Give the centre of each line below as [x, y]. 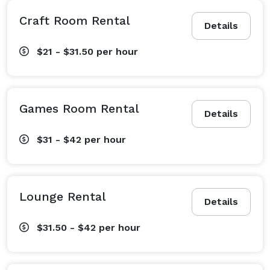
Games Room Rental [79, 108]
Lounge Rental [63, 196]
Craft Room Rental [75, 20]
